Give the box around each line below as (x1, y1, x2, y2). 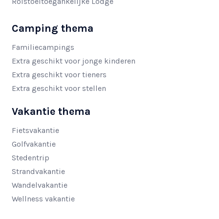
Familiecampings (12, 43, 74, 52)
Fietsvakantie (12, 126, 59, 135)
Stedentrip (12, 153, 49, 163)
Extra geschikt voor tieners (12, 70, 107, 80)
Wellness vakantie (12, 194, 75, 204)
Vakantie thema (12, 105, 90, 118)
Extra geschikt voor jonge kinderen (12, 56, 135, 66)
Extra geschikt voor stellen (12, 84, 106, 93)
